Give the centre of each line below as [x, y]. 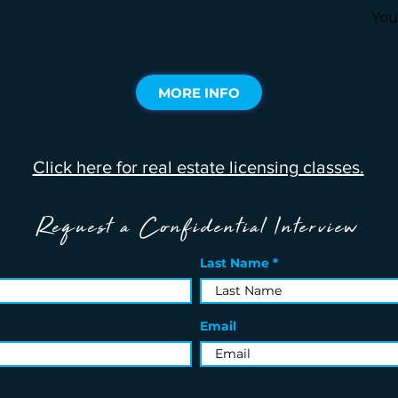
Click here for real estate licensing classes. [198, 167]
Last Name [235, 263]
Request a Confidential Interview [197, 230]
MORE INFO [199, 92]
